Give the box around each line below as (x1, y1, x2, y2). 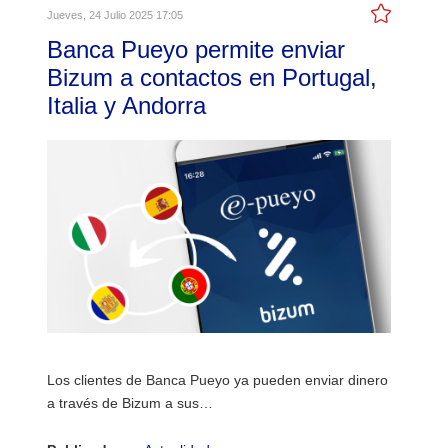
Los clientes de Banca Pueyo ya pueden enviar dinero (47, 371, 389, 388)
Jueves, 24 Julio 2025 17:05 (47, 8, 184, 21)
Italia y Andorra (47, 91, 207, 119)
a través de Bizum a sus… (47, 394, 214, 411)
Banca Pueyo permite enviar (47, 35, 346, 63)
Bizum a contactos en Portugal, (47, 63, 378, 91)
